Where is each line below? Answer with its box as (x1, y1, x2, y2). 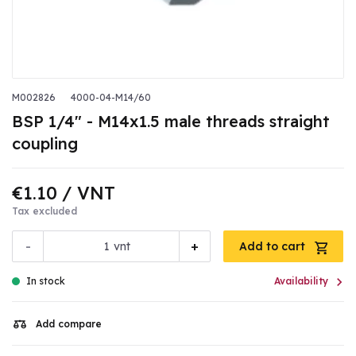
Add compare (36, 318, 102, 331)
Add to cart (239, 239, 308, 254)
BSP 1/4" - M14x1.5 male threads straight (12, 111, 330, 132)
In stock (26, 275, 65, 288)
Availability (274, 275, 328, 288)
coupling (12, 133, 78, 154)
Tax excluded (12, 205, 77, 218)
